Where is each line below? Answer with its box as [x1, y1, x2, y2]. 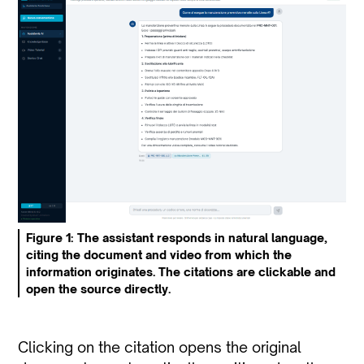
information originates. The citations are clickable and [26, 265, 336, 279]
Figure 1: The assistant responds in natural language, [26, 231, 328, 245]
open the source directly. [26, 282, 171, 297]
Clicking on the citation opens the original [18, 338, 302, 357]
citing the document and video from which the [26, 248, 292, 262]
